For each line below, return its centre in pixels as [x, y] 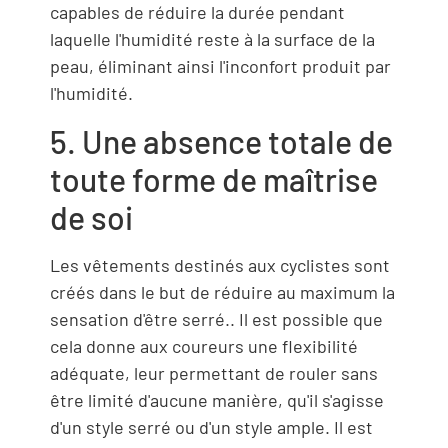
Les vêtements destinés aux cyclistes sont [220, 264]
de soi [91, 216]
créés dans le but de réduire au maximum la [222, 291]
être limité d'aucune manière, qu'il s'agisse [217, 399]
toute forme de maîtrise [214, 178]
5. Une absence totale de [221, 140]
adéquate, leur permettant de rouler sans [214, 372]
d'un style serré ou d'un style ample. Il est [211, 426]
